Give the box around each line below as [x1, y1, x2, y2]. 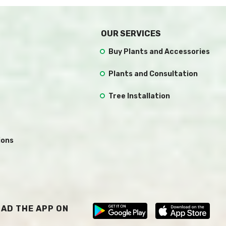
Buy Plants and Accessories [108, 47, 210, 56]
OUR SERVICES [101, 28, 161, 38]
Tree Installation [108, 91, 170, 100]
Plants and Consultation [108, 69, 198, 78]
